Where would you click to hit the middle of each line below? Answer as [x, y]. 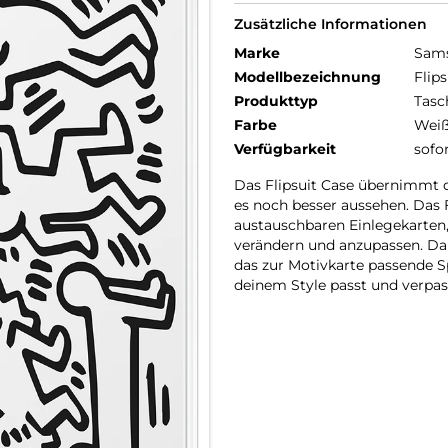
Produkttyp [276, 101]
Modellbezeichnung [307, 77]
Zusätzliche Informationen [330, 24]
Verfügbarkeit [285, 149]
